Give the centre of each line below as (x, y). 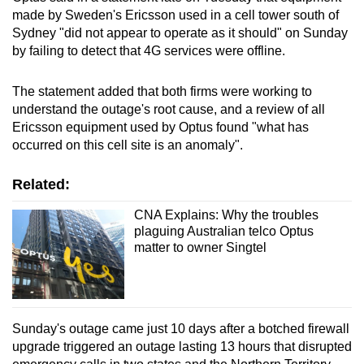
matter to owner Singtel (200, 247)
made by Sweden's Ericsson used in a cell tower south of (175, 15)
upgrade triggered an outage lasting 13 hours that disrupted (182, 347)
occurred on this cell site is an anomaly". (128, 145)
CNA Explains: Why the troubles (226, 214)
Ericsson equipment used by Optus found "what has (160, 127)
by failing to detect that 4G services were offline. (149, 50)
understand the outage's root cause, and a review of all (169, 109)
